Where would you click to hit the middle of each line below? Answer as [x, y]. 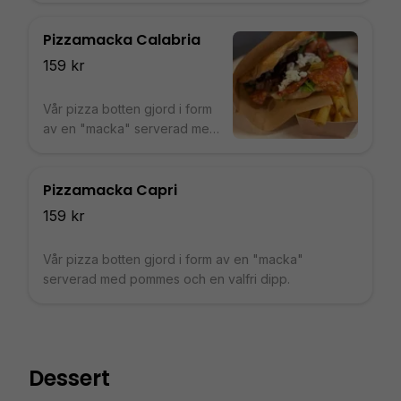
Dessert [69, 378]
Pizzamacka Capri [110, 190]
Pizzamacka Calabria [122, 40]
